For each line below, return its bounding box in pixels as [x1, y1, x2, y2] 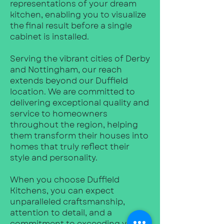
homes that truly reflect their [10, 140, 129, 152]
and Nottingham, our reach [10, 63, 122, 75]
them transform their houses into [10, 129, 148, 141]
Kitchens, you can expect [10, 184, 114, 196]
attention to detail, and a [10, 206, 112, 218]
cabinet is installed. [10, 30, 89, 42]
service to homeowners [10, 107, 107, 119]
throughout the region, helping [10, 118, 138, 130]
